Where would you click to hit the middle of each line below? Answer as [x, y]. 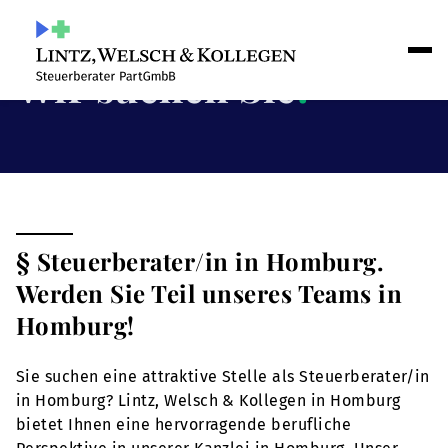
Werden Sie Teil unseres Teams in [209, 293]
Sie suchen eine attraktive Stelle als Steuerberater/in [223, 376]
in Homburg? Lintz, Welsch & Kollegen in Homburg [208, 400]
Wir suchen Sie [156, 86]
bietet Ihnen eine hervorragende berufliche [184, 424]
